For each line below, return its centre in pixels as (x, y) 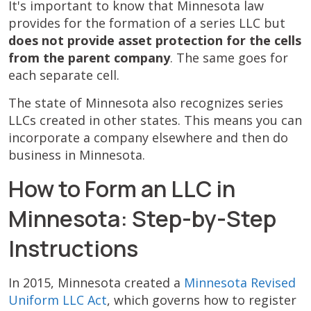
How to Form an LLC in (122, 189)
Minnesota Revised (240, 283)
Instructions (73, 249)
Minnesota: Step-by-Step (142, 219)
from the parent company (89, 58)
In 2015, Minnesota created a (96, 283)
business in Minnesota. (77, 155)
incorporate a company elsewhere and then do (148, 137)
